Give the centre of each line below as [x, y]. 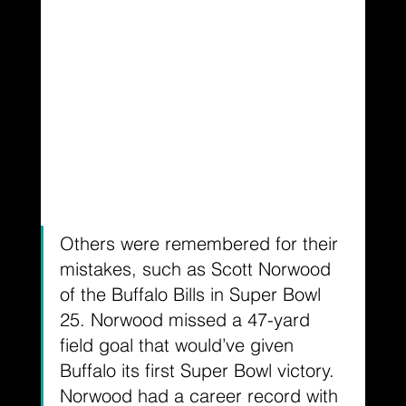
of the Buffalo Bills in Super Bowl [193, 295]
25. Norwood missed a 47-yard [187, 320]
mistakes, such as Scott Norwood [198, 269]
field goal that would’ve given [179, 345]
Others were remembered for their [201, 244]
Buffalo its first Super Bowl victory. [199, 371]
